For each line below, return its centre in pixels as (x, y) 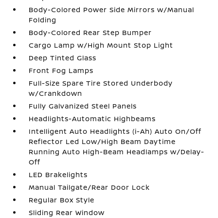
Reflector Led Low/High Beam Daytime (102, 141)
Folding (43, 20)
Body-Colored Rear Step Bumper (91, 32)
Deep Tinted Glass (63, 58)
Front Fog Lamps (61, 70)
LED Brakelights (58, 174)
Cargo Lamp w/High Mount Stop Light (101, 45)
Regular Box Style (62, 200)
